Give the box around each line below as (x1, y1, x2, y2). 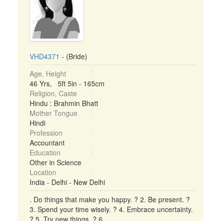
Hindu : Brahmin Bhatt (30, 98, 98, 108)
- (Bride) (60, 51, 87, 61)
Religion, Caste (30, 88, 77, 98)
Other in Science (30, 157, 81, 167)
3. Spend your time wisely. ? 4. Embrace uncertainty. (30, 204, 193, 214)
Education (30, 147, 61, 157)
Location (30, 167, 56, 177)
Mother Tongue (30, 108, 77, 118)
